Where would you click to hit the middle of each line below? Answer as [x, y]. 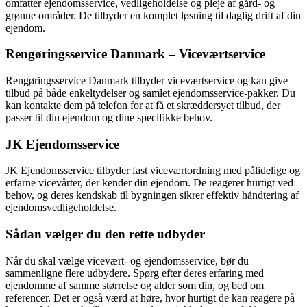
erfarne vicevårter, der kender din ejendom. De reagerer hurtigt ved [149, 183]
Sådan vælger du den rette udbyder [105, 234]
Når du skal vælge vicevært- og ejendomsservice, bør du [127, 260]
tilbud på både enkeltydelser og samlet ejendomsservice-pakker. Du [150, 93]
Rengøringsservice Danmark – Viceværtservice [135, 54]
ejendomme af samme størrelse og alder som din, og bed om [135, 285]
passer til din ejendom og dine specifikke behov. [109, 117]
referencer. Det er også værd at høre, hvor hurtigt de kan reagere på [150, 297]
